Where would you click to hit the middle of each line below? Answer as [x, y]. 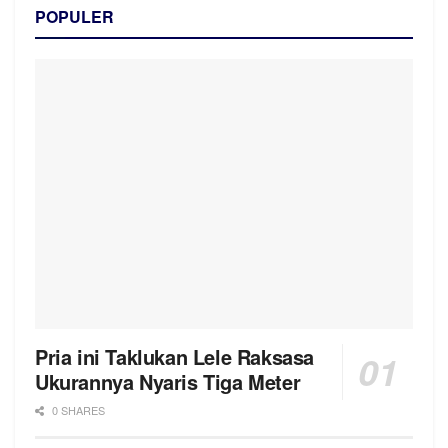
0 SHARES [77, 409]
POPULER [74, 16]
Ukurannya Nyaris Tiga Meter [168, 381]
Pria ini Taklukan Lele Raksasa [175, 356]
